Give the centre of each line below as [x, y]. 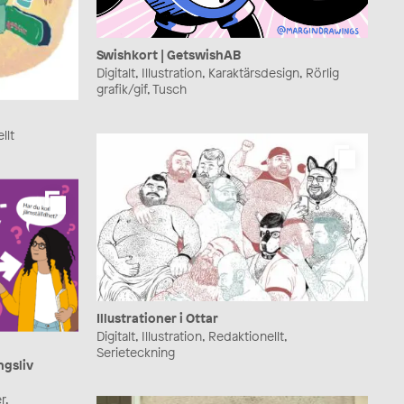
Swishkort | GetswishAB [169, 55]
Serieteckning [136, 352]
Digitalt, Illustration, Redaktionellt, [192, 335]
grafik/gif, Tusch [142, 89]
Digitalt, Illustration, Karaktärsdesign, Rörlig [218, 73]
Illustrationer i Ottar [157, 317]
